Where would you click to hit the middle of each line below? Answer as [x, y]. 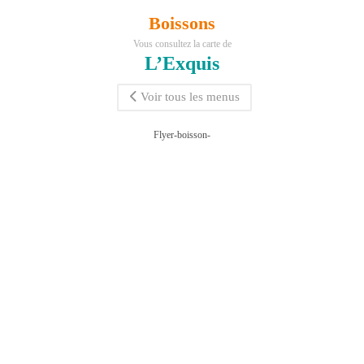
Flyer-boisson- [182, 135]
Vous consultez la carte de [182, 44]
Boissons [182, 23]
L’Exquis [182, 64]
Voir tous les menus [190, 97]
